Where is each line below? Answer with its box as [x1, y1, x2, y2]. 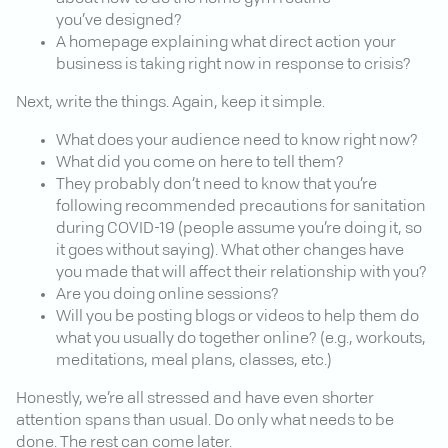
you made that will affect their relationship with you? [56, 264, 427, 281]
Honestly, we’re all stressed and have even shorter [16, 390, 374, 407]
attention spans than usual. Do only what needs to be [16, 412, 394, 429]
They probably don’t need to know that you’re [56, 176, 377, 193]
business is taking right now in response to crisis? [56, 56, 411, 73]
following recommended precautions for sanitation [56, 198, 426, 215]
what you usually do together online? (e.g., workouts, [56, 330, 426, 347]
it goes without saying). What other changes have [56, 242, 404, 259]
